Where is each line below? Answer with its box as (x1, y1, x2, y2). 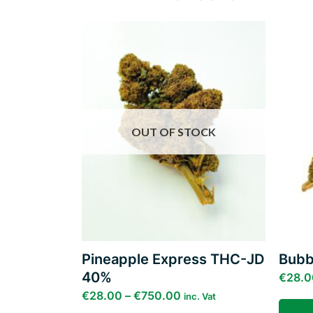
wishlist (225, 64, 255, 75)
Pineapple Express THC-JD (81, 251, 264, 268)
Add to (227, 54, 253, 65)
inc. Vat (183, 291, 216, 302)
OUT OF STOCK (131, 124, 216, 138)
